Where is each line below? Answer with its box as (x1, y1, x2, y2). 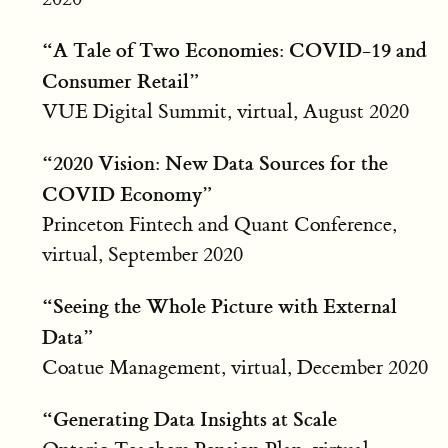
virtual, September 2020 (41, 241, 243, 267)
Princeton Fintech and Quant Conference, (41, 211, 397, 237)
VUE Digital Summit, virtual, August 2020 (41, 98, 409, 124)
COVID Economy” (41, 180, 213, 207)
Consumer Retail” (41, 67, 200, 94)
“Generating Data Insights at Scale (41, 405, 337, 432)
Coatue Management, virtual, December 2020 (41, 354, 428, 380)
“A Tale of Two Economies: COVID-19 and (41, 36, 427, 63)
